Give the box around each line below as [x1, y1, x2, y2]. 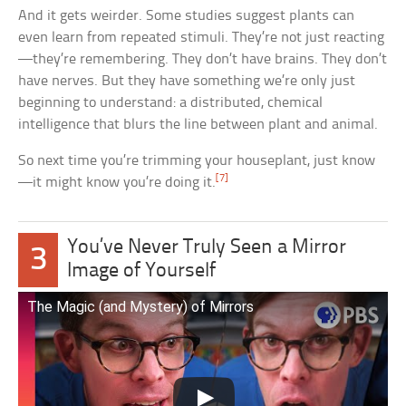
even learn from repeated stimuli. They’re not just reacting [18, 30, 385, 46]
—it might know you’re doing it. [18, 175, 217, 191]
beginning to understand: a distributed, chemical [18, 95, 324, 111]
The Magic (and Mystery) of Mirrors [27, 298, 255, 316]
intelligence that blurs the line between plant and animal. [18, 117, 379, 133]
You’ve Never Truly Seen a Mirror [67, 237, 347, 259]
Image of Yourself [67, 261, 217, 283]
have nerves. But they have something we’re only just [18, 73, 356, 90]
